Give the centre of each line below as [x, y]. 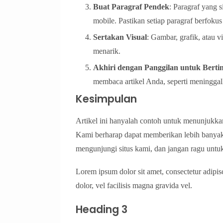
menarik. [107, 51]
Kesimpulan [106, 99]
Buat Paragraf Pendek [131, 7]
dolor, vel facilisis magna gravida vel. [134, 186]
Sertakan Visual [120, 37]
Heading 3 [102, 210]
